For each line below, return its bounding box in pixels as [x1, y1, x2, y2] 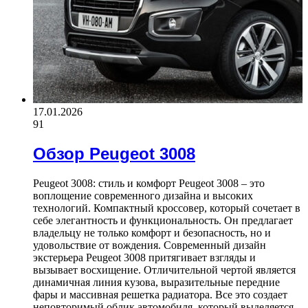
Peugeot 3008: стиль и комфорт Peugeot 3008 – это [33, 177, 265, 189]
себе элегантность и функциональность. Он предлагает [33, 214, 293, 226]
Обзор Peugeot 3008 [33, 144, 195, 163]
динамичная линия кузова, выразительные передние [33, 276, 280, 288]
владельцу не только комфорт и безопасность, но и [33, 226, 271, 239]
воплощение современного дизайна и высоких [33, 189, 253, 201]
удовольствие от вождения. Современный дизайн [33, 239, 266, 251]
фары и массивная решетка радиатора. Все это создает [33, 288, 287, 300]
